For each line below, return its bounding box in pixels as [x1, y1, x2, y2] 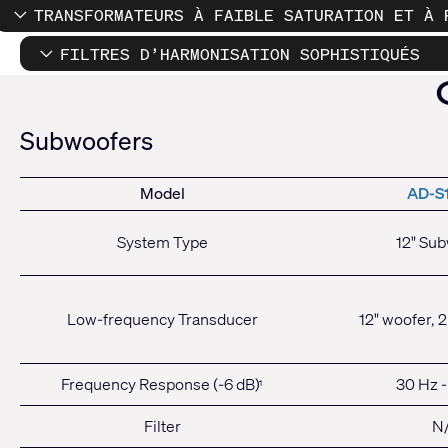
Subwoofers [20, 124, 153, 158]
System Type [116, 231, 208, 254]
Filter [143, 415, 181, 438]
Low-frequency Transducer [66, 308, 258, 331]
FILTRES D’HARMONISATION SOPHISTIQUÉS [59, 42, 420, 65]
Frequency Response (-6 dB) [61, 373, 260, 396]
